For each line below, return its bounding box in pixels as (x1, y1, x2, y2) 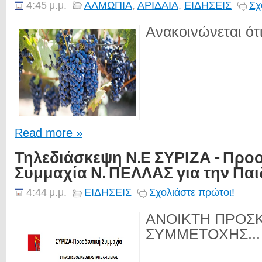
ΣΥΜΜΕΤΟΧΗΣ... (146, 226, 260, 242)
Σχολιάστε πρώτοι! (149, 186, 235, 198)
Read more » (15, 126, 82, 139)
